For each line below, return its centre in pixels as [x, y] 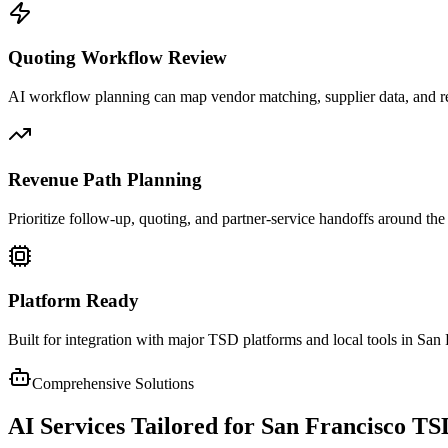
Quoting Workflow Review [117, 58]
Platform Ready [73, 301]
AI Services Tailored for [134, 425]
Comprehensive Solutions [113, 383]
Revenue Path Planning [105, 179]
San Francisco [333, 425]
